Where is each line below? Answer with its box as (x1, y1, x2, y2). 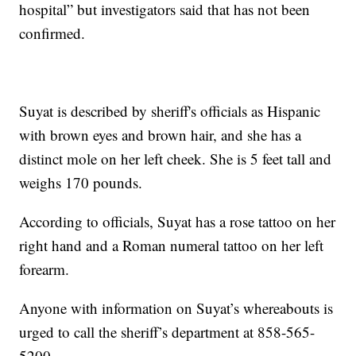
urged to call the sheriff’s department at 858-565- (19, 322, 315, 342)
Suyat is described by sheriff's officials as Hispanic (19, 101, 321, 122)
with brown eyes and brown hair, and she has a (19, 125, 302, 145)
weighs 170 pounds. (19, 172, 143, 193)
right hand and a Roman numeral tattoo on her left (19, 235, 324, 256)
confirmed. (19, 23, 86, 44)
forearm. (19, 259, 70, 280)
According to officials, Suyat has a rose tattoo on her (19, 211, 336, 232)
